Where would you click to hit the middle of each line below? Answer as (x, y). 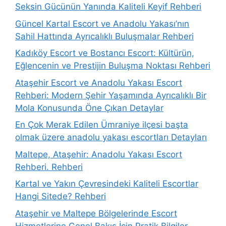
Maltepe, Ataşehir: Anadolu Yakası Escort (99, 154)
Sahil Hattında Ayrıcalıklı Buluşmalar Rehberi (104, 36)
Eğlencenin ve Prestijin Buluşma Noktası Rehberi (113, 66)
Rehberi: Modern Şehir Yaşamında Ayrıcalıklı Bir (111, 95)
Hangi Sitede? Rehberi (61, 196)
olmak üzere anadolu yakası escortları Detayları (111, 137)
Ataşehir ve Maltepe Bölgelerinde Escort (96, 213)
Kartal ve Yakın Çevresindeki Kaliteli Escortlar (107, 184)
